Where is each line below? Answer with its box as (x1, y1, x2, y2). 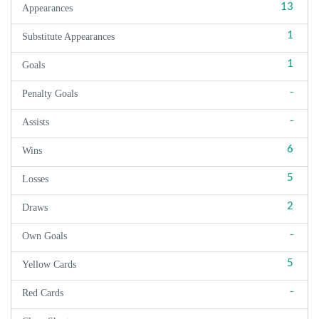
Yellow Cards (22, 259, 76, 270)
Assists (22, 117, 49, 127)
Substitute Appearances (22, 31, 115, 42)
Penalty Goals (22, 88, 78, 99)
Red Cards (22, 288, 63, 298)
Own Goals (22, 231, 67, 241)
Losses (22, 174, 48, 184)
